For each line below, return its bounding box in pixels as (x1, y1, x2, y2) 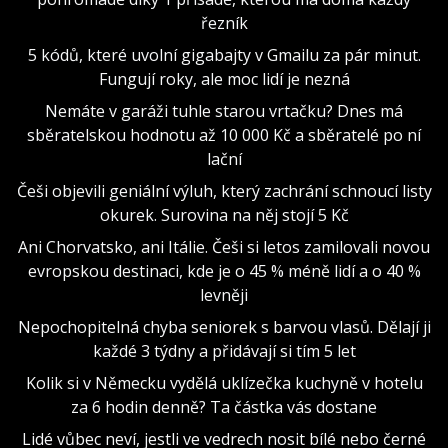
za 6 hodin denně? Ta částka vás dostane (71, 395, 377, 418)
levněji (200, 283, 248, 306)
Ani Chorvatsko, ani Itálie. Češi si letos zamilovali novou (18, 235, 430, 258)
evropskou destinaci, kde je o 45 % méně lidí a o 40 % (27, 259, 421, 282)
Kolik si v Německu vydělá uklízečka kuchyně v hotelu (25, 371, 423, 394)
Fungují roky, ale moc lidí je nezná (98, 67, 350, 90)
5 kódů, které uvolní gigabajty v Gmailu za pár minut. (27, 43, 421, 66)
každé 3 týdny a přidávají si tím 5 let (92, 339, 356, 362)
